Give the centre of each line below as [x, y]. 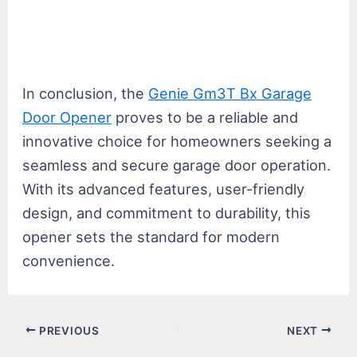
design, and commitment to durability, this [167, 213]
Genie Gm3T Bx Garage [230, 94]
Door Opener [67, 118]
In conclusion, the [86, 94]
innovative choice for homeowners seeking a [177, 141]
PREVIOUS [68, 330]
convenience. [69, 261]
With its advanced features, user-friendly [164, 189]
